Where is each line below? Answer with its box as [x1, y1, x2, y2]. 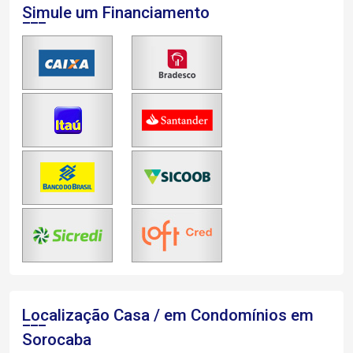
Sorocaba [22, 330, 91, 349]
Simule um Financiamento [22, 3, 210, 22]
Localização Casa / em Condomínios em [22, 306, 314, 325]
